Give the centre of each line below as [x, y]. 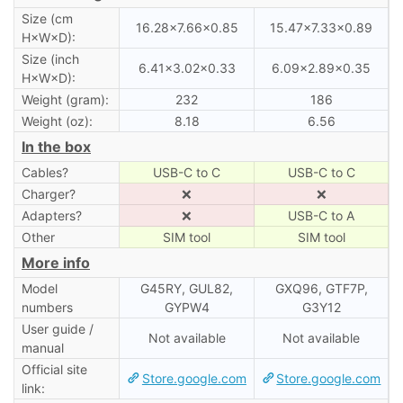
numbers [47, 307]
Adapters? [51, 215]
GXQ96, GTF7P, [321, 288]
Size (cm [47, 18]
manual [42, 347]
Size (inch [50, 58]
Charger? [48, 193]
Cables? [45, 172]
